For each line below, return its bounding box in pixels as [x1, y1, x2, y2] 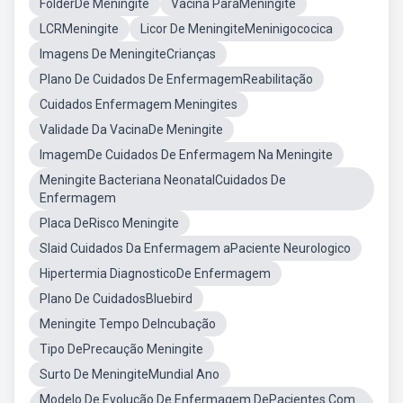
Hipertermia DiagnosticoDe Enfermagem [40, 266, 271, 281]
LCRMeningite [40, 22, 119, 36]
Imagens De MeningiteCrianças [40, 47, 216, 61]
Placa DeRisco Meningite [40, 216, 179, 230]
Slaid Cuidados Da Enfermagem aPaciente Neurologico [40, 241, 351, 255]
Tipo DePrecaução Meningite [40, 342, 203, 356]
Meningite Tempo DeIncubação [40, 317, 216, 331]
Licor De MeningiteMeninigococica [140, 22, 333, 36]
